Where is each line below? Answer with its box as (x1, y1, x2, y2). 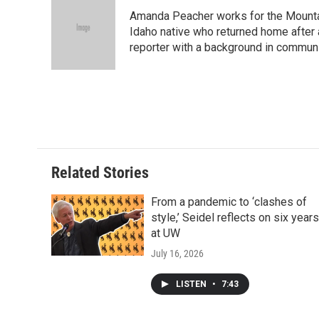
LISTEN (176, 279, 209, 290)
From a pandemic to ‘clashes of (151, 195, 307, 209)
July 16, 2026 (151, 248, 204, 260)
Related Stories (51, 164, 149, 182)
